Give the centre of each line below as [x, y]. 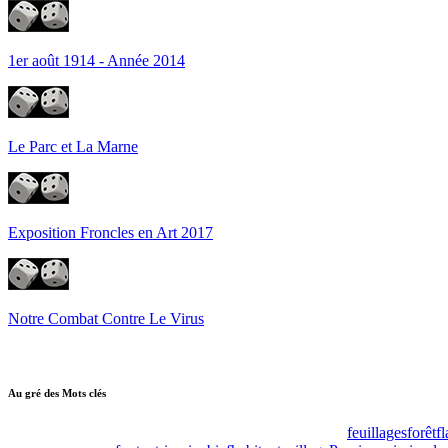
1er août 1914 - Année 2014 [96, 60]
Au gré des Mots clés [57, 392]
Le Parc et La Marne [73, 146]
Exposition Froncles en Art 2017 [110, 232]
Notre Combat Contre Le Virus [106, 318]
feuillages [377, 432]
